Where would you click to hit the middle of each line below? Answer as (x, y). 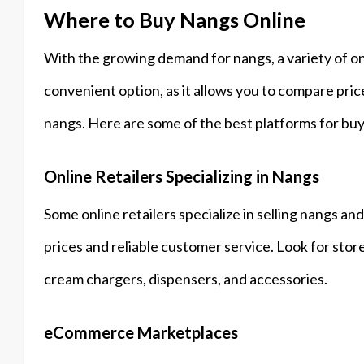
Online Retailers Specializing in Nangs (182, 176)
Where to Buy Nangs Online (175, 19)
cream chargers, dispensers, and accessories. (186, 278)
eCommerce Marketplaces (141, 332)
